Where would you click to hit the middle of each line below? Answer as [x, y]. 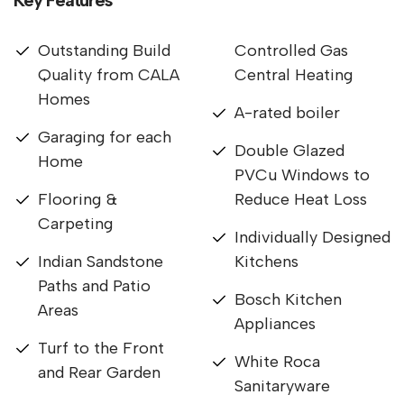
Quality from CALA [109, 74]
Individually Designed [312, 237]
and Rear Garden [99, 372]
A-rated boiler [287, 112]
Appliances [275, 323]
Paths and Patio [94, 285]
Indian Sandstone [101, 261]
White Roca [277, 361]
